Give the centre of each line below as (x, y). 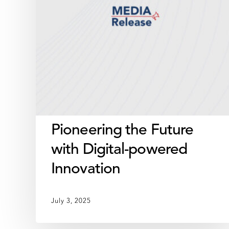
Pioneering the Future (122, 131)
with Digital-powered (119, 150)
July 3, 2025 (71, 201)
